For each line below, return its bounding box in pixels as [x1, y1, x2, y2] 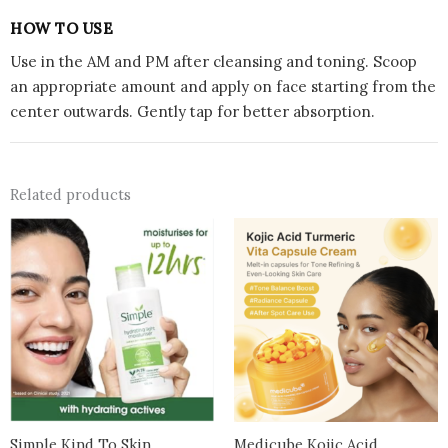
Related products [10, 185, 131, 205]
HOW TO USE [10, 19, 113, 39]
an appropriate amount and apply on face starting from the [10, 77, 436, 97]
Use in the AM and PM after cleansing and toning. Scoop [10, 52, 417, 72]
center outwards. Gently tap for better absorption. [10, 102, 375, 122]
